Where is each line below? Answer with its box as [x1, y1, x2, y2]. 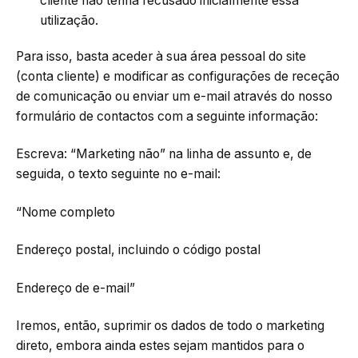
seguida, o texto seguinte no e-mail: [16, 166, 221, 182]
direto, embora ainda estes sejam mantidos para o [16, 338, 304, 354]
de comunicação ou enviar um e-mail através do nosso [16, 88, 332, 104]
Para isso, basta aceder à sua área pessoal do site [16, 48, 306, 64]
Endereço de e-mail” [16, 280, 135, 296]
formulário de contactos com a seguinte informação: [16, 108, 318, 124]
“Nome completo [16, 204, 115, 220]
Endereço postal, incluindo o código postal [16, 242, 261, 258]
